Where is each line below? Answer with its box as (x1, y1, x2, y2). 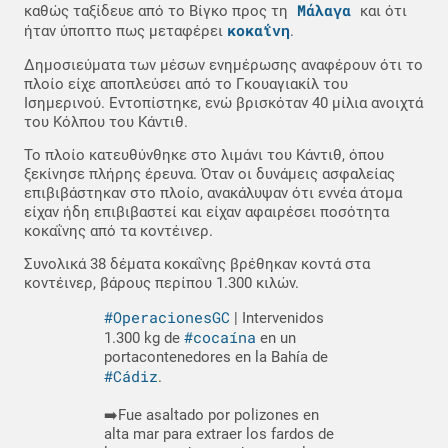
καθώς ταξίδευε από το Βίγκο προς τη (24, 2, 288, 21)
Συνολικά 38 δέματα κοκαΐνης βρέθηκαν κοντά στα (24, 255, 370, 274)
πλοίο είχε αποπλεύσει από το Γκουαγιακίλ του (24, 74, 348, 93)
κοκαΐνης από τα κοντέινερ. (24, 222, 213, 241)
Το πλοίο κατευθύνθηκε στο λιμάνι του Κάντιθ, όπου (24, 146, 384, 165)
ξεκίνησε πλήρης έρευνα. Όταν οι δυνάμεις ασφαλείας (24, 165, 395, 184)
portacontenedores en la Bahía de (104, 348, 328, 367)
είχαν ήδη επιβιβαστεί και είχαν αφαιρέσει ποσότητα (24, 203, 389, 222)
